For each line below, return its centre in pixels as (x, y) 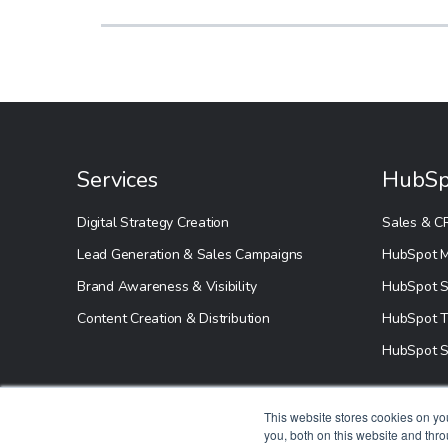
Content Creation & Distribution (173, 318)
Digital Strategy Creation (153, 222)
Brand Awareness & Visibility (167, 286)
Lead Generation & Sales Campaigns (190, 254)
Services (117, 180)
